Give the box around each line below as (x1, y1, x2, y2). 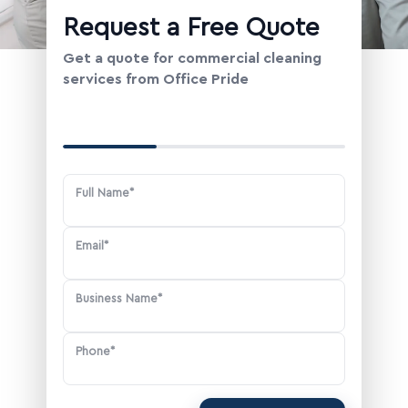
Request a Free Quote (63, 15, 320, 40)
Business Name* (76, 292, 162, 304)
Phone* (76, 345, 115, 357)
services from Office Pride (63, 72, 249, 87)
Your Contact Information (63, 116, 243, 130)
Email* (76, 240, 108, 251)
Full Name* (76, 187, 134, 199)
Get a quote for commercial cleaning (63, 51, 321, 66)
